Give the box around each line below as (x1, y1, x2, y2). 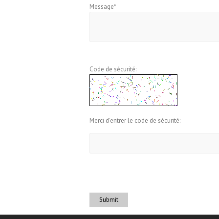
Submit (99, 196, 118, 204)
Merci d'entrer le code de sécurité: (89, 116, 180, 125)
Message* (89, 2, 116, 11)
